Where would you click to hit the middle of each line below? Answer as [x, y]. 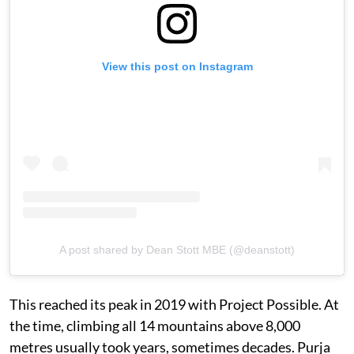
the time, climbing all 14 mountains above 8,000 [155, 325]
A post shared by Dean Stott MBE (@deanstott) [177, 249]
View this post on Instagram [177, 66]
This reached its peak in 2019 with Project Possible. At [174, 304]
